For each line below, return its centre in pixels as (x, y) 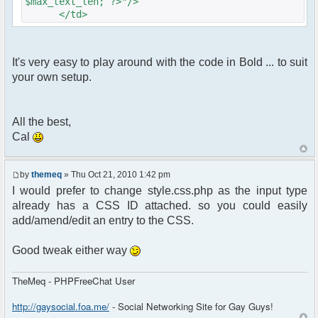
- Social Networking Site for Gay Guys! (191, 306)
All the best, (42, 122)
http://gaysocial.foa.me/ (61, 306)
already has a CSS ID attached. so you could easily (160, 205)
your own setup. (52, 77)
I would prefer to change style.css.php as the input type (160, 190)
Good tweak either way (71, 250)
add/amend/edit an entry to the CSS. (103, 220)
